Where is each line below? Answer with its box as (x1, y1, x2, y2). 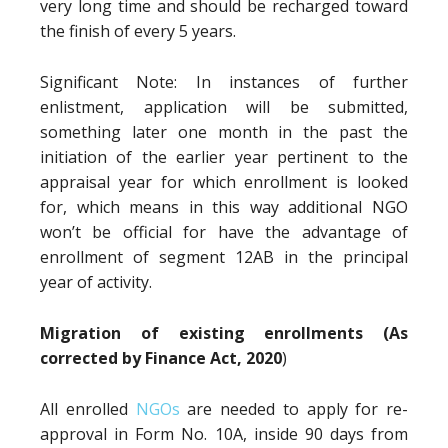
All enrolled (40, 398, 136, 420)
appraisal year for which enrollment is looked (40, 171, 408, 193)
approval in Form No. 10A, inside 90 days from (40, 423, 408, 445)
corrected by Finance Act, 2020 (40, 347, 282, 369)
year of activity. (40, 271, 152, 293)
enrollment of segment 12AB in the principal (40, 246, 408, 268)
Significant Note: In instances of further (40, 71, 408, 93)
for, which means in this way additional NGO (40, 196, 408, 218)
